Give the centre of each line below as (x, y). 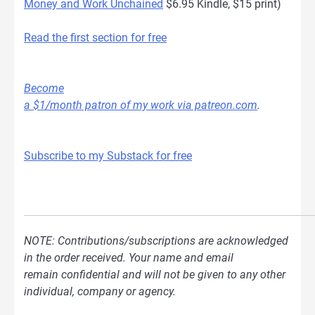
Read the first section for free (95, 37)
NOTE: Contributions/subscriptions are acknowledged (156, 241)
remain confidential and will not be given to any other (155, 275)
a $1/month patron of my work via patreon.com (141, 105)
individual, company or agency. (100, 292)
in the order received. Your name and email (129, 258)
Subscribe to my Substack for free (108, 155)
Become (44, 88)
